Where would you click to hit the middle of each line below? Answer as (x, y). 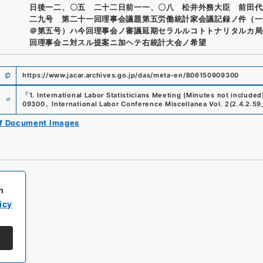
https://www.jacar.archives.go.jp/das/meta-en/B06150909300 (131, 75)
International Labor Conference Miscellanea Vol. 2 (141, 104)
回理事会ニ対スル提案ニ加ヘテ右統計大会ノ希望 (118, 42)
